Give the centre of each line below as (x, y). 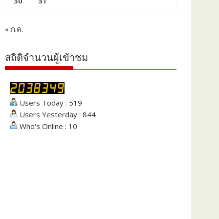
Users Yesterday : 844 (57, 114)
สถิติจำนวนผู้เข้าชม (46, 57)
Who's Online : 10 (47, 126)
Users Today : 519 (50, 102)
